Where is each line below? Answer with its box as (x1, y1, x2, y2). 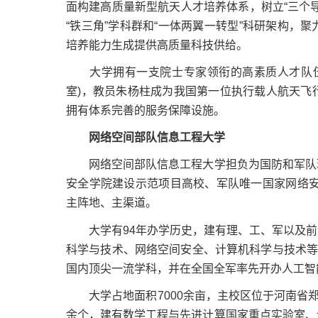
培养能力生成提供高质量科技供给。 (66, 38, 248, 51)
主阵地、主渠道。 (66, 197, 157, 209)
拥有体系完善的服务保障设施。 (66, 104, 225, 116)
